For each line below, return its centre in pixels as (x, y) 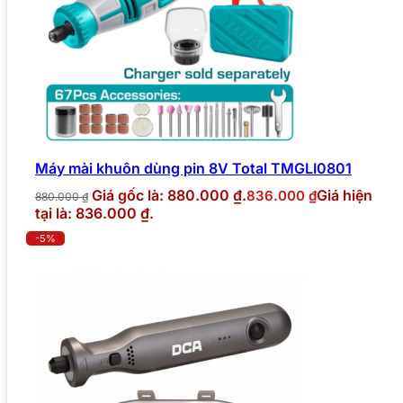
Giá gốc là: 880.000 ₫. (169, 195)
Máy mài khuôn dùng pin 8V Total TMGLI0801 (193, 168)
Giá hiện (345, 195)
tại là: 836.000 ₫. (94, 213)
